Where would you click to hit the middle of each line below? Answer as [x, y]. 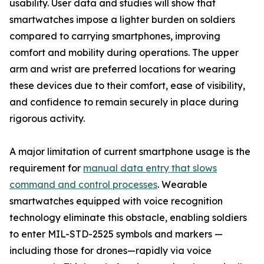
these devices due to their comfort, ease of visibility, [127, 86]
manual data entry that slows [150, 168]
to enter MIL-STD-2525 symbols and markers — [116, 234]
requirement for [46, 168]
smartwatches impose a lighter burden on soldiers [122, 20]
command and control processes [83, 185]
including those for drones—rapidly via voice [110, 251]
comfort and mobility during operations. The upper [124, 53]
